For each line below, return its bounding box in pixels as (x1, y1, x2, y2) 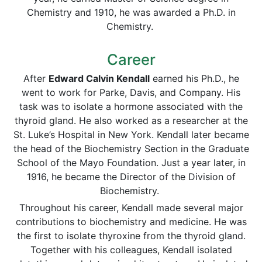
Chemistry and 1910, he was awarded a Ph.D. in (26, 6, 236, 18)
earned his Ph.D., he (149, 73, 239, 84)
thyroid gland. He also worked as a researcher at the (14, 115, 248, 126)
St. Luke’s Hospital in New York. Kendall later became (13, 129, 249, 140)
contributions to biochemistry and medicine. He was (15, 216, 247, 227)
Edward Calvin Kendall (48, 73, 150, 84)
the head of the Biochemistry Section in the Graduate (13, 143, 249, 154)
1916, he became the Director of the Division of (26, 171, 236, 182)
